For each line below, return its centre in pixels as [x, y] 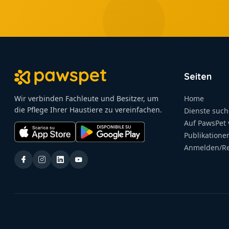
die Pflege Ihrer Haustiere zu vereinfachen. [88, 109]
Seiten [198, 76]
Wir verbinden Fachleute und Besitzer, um [86, 98]
